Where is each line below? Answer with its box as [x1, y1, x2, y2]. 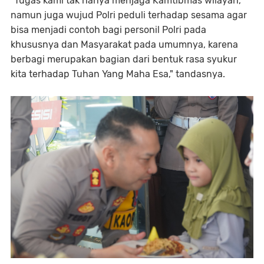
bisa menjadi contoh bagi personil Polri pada [11, 24, 206, 35]
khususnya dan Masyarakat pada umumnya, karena [11, 38, 238, 50]
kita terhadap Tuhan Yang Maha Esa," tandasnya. [11, 68, 225, 80]
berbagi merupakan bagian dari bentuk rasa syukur [11, 53, 237, 65]
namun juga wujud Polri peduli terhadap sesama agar [11, 9, 247, 21]
